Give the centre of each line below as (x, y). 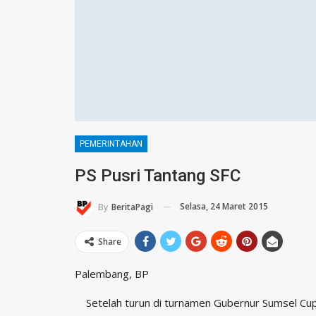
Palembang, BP (112, 273)
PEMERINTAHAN (111, 144)
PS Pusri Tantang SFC (158, 175)
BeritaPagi (132, 207)
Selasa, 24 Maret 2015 (224, 206)
